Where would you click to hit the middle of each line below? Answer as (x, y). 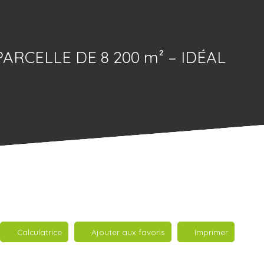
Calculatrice (39, 232)
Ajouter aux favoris (128, 232)
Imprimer (211, 232)
